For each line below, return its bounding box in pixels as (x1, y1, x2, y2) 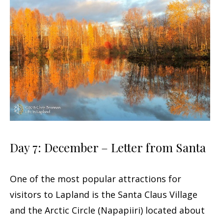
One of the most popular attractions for (10, 173, 181, 185)
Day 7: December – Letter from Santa (10, 139, 206, 156)
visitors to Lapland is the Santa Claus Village (10, 189, 197, 201)
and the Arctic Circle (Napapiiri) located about (10, 204, 205, 217)
